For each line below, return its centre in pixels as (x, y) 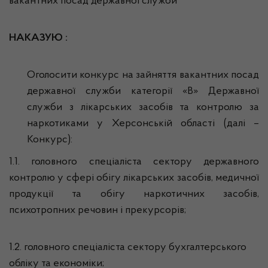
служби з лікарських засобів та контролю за (143, 108)
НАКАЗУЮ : (38, 38)
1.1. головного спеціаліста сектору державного (134, 162)
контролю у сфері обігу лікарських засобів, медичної (134, 178)
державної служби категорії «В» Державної (143, 92)
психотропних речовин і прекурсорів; (98, 211)
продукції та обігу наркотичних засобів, (134, 194)
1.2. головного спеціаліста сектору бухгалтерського (128, 248)
